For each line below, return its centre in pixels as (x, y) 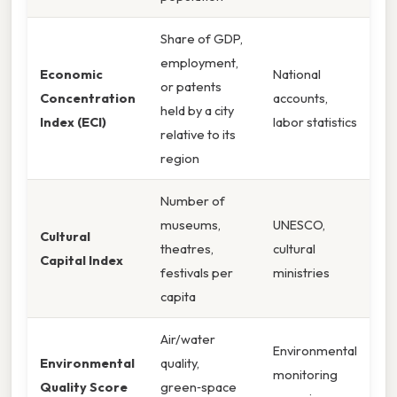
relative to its (198, 135)
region (180, 159)
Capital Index (82, 261)
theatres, (187, 249)
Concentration (88, 98)
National (297, 74)
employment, (199, 63)
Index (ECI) (73, 122)
